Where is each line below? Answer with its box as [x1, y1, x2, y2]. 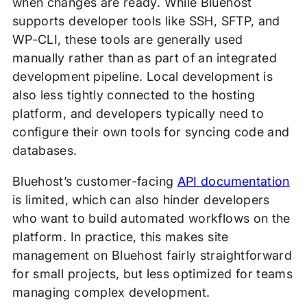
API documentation [177, 174, 290, 189]
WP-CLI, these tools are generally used [12, 32, 243, 47]
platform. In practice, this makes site [12, 230, 229, 245]
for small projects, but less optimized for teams [12, 267, 293, 282]
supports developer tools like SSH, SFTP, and [12, 14, 280, 29]
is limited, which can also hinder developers [12, 193, 270, 208]
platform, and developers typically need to [12, 106, 265, 121]
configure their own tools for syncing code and [12, 125, 290, 140]
